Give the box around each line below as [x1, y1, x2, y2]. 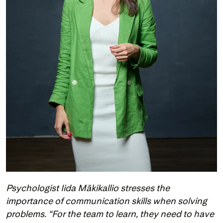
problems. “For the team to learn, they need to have [6, 209, 214, 220]
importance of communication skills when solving [6, 196, 207, 207]
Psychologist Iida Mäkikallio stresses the [6, 183, 170, 194]
